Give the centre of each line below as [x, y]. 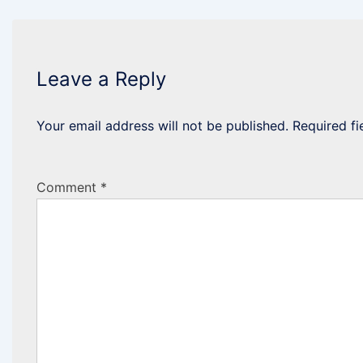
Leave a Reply [101, 79]
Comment [68, 188]
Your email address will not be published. [162, 126]
